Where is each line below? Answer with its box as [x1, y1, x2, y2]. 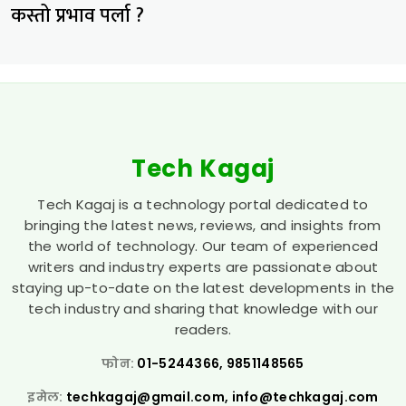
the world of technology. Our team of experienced [27, 237, 379, 256]
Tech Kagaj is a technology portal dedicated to [37, 195, 369, 215]
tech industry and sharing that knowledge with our [28, 299, 378, 319]
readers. [174, 320, 232, 340]
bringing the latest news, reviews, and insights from [24, 216, 382, 236]
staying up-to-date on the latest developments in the [11, 278, 395, 298]
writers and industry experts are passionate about [27, 257, 379, 277]
